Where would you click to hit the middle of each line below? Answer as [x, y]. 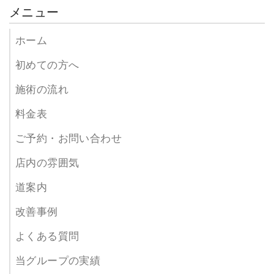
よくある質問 [47, 236]
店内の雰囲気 [47, 163]
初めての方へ [47, 65]
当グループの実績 [58, 261]
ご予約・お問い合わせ [68, 139]
